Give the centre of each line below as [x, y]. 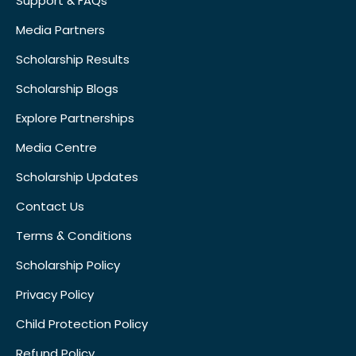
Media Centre [56, 147]
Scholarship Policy [68, 265]
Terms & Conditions [74, 235]
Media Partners [60, 29]
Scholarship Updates [77, 176]
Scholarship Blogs [67, 88]
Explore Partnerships [75, 118]
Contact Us [50, 206]
